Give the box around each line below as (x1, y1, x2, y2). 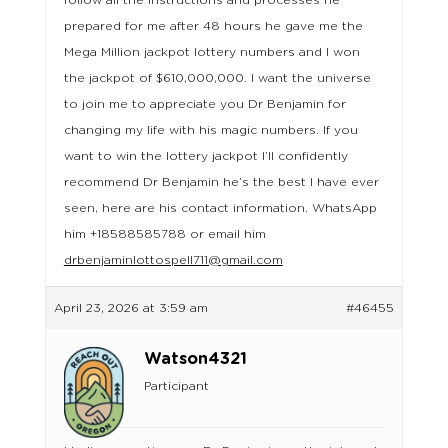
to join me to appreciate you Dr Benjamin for (63, 98, 346, 111)
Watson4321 (143, 351, 247, 368)
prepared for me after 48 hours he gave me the (63, 20, 363, 33)
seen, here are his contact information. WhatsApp (63, 202, 377, 215)
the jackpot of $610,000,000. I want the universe (63, 72, 371, 85)
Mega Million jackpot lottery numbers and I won (63, 46, 360, 59)
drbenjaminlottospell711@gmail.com (63, 254, 283, 267)
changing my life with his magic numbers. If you (63, 124, 358, 137)
